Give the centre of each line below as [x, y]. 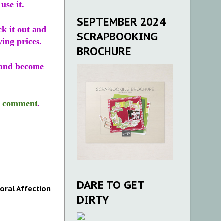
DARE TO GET [110, 185]
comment [20, 103]
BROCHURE [104, 51]
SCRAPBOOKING [117, 36]
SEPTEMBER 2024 [121, 21]
